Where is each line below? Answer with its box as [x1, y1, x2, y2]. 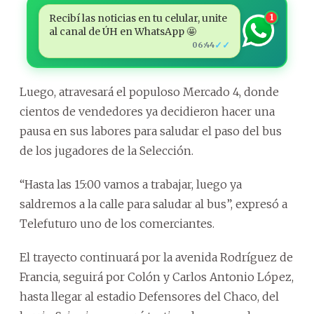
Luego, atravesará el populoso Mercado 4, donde [20, 84, 279, 99]
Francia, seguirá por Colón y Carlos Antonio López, [20, 269, 294, 284]
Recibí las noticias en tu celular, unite [48, 11, 227, 25]
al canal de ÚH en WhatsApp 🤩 [48, 25, 196, 38]
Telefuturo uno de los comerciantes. [20, 216, 214, 231]
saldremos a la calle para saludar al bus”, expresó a [20, 196, 287, 211]
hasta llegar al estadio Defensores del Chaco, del [20, 289, 279, 303]
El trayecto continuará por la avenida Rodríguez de [20, 250, 293, 264]
